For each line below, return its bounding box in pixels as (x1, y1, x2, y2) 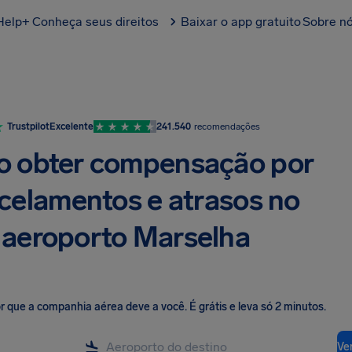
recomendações (194, 121, 260, 132)
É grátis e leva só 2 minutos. (189, 300, 326, 313)
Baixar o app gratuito (181, 14, 301, 29)
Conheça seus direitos (32, 14, 159, 29)
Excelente (49, 121, 93, 132)
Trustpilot (7, 121, 49, 132)
